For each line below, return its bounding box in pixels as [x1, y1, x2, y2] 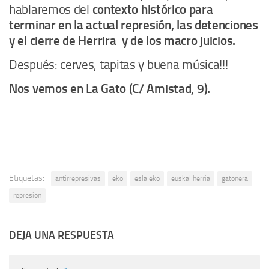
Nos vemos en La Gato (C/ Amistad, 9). [9, 82, 210, 97]
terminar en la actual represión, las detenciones [9, 18, 258, 33]
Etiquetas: [9, 173, 44, 184]
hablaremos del [9, 2, 92, 17]
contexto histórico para [92, 2, 213, 17]
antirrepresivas [55, 174, 101, 183]
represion [13, 191, 41, 200]
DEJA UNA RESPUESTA [9, 229, 114, 243]
